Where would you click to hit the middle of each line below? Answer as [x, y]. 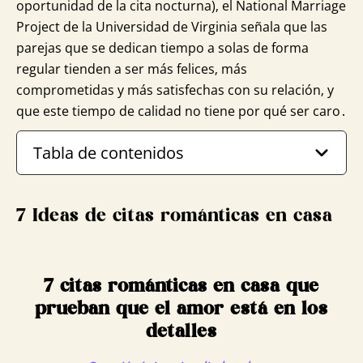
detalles [181, 332]
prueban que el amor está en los [181, 309]
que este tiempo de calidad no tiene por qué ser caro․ [181, 111]
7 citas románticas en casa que [181, 286]
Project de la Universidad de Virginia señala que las [172, 26]
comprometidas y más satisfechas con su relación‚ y [175, 90]
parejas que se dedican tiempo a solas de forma [162, 47]
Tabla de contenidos [109, 152]
